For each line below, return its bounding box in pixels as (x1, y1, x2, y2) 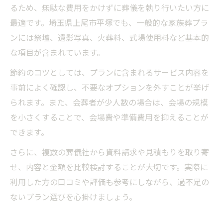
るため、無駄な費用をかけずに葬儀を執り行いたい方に (10, 1, 209, 15)
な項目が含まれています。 (10, 46, 105, 60)
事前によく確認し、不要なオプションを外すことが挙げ (10, 81, 209, 95)
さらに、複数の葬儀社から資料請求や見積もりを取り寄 (10, 146, 209, 160)
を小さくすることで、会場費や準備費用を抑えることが (10, 111, 209, 125)
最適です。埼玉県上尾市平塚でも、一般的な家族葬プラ (10, 16, 208, 30)
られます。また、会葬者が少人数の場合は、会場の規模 (10, 96, 208, 110)
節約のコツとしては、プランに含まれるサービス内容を (10, 66, 209, 80)
